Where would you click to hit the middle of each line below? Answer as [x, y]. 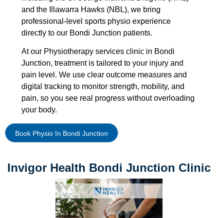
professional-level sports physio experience [96, 21]
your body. [39, 110]
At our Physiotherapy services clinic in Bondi [98, 52]
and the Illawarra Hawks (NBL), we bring [91, 9]
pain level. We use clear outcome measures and [104, 75]
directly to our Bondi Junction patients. [87, 33]
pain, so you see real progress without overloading [108, 98]
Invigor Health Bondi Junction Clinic [109, 167]
